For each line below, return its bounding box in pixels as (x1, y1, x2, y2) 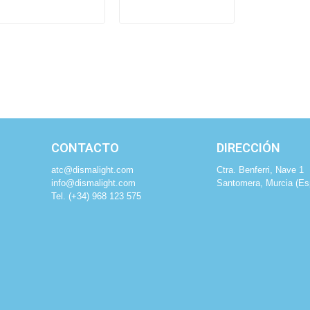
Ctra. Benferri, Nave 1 (217, 164, 304, 175)
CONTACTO (51, 140, 119, 155)
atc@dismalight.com (51, 164, 134, 175)
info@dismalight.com (51, 177, 136, 188)
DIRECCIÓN (217, 140, 281, 155)
